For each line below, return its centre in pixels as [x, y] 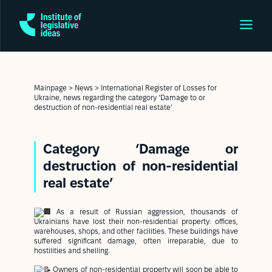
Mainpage [50, 88]
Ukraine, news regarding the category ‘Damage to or [120, 98]
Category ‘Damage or [141, 150]
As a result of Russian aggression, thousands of [147, 212]
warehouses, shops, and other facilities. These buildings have [136, 232]
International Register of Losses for [159, 88]
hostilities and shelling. [72, 251]
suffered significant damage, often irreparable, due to [136, 241]
